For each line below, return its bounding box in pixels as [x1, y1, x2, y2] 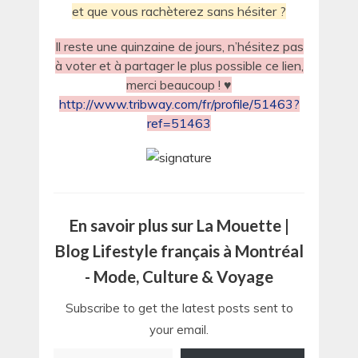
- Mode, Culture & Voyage [85, 267, 273, 287]
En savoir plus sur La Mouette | [69, 216, 289, 236]
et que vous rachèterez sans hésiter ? [72, 3, 286, 20]
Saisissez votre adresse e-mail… [53, 341, 80, 355]
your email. [149, 322, 209, 338]
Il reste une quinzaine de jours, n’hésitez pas [54, 38, 304, 54]
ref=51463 [147, 114, 211, 131]
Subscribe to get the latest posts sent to [65, 300, 293, 316]
